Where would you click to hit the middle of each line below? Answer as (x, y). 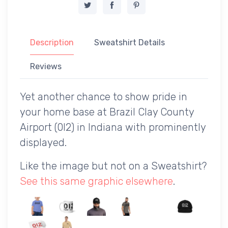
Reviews (46, 66)
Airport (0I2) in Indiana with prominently (113, 127)
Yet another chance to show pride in (104, 96)
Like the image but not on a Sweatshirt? (113, 166)
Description (52, 42)
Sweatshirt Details (130, 42)
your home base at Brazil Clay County (107, 112)
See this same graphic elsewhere (96, 181)
